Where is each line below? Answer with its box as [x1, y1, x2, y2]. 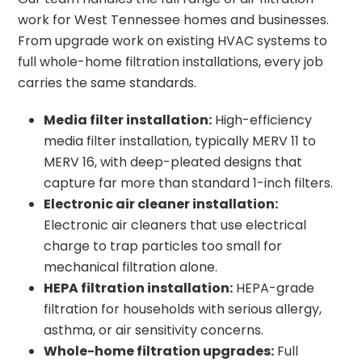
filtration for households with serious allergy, [44, 299, 322, 318]
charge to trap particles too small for [44, 236, 283, 255]
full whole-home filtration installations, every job [18, 52, 324, 71]
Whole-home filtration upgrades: [44, 341, 275, 360]
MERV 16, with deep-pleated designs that [44, 152, 303, 171]
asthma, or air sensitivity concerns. [44, 320, 264, 339]
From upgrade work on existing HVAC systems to [18, 31, 328, 50]
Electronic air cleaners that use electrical [44, 215, 307, 234]
